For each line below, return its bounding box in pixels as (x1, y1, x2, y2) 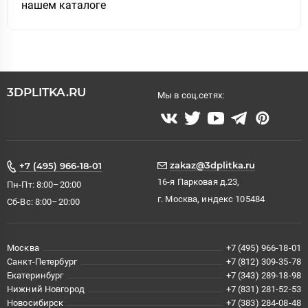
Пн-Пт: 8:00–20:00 (7, 179, 82, 190)
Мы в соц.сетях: (157, 90, 224, 101)
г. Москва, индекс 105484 (157, 193, 265, 204)
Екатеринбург (7, 270, 64, 281)
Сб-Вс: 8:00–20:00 (7, 196, 80, 207)
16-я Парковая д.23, (157, 177, 240, 188)
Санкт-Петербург (7, 256, 77, 267)
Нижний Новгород (7, 284, 85, 295)
